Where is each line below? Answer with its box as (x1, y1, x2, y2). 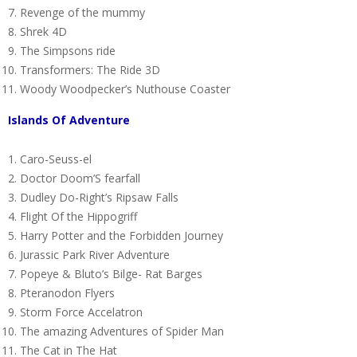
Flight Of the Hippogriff (20, 208, 137, 224)
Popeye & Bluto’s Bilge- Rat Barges (20, 265, 202, 281)
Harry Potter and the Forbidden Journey (20, 227, 223, 243)
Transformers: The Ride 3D (20, 61, 160, 77)
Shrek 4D (20, 23, 67, 39)
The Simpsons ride (20, 42, 116, 58)
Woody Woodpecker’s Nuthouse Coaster (20, 80, 230, 96)
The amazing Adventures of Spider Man (20, 323, 224, 339)
